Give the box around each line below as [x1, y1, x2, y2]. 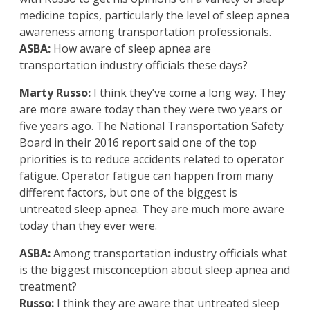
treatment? [19, 279, 77, 295]
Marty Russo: [19, 85, 91, 101]
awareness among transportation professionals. [19, 24, 271, 40]
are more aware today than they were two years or [19, 102, 282, 118]
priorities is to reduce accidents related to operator [19, 152, 284, 167]
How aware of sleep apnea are [51, 41, 211, 57]
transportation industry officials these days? [19, 57, 248, 73]
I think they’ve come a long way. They [91, 85, 286, 101]
